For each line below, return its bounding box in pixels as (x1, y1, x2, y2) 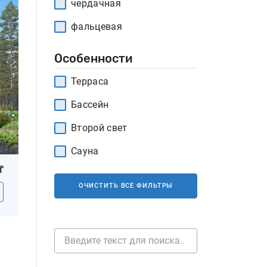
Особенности (54, 51, 132, 66)
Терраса (71, 76, 109, 87)
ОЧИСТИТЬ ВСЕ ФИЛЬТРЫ (78, 182, 173, 190)
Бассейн (71, 99, 109, 110)
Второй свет (71, 122, 128, 133)
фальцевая (71, 21, 122, 32)
